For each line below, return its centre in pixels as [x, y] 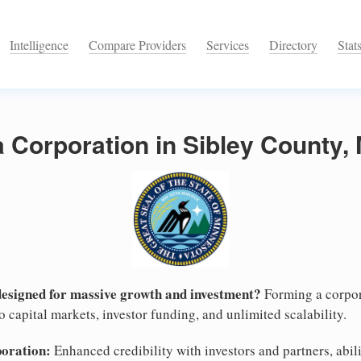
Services [228, 45]
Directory [293, 45]
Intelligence [39, 45]
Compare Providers [137, 45]
